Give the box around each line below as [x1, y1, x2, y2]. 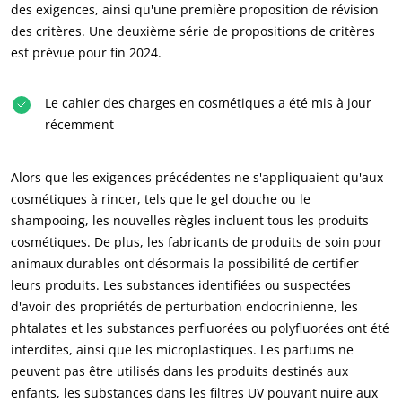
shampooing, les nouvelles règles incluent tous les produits [11, 212, 369, 229]
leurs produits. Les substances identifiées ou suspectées [11, 276, 351, 293]
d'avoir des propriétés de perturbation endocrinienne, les [11, 298, 358, 315]
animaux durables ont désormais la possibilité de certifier [11, 255, 359, 272]
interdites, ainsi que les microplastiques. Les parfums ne [11, 341, 354, 358]
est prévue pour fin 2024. [11, 44, 162, 61]
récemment [45, 116, 114, 133]
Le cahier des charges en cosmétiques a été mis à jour [45, 94, 371, 111]
